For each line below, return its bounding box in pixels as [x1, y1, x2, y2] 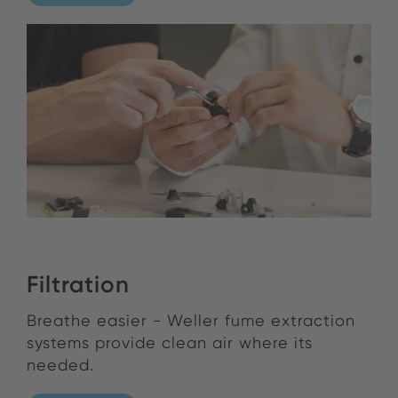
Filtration [27, 270, 130, 299]
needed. [27, 355, 94, 375]
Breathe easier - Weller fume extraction [27, 311, 355, 330]
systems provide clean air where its [27, 333, 313, 353]
